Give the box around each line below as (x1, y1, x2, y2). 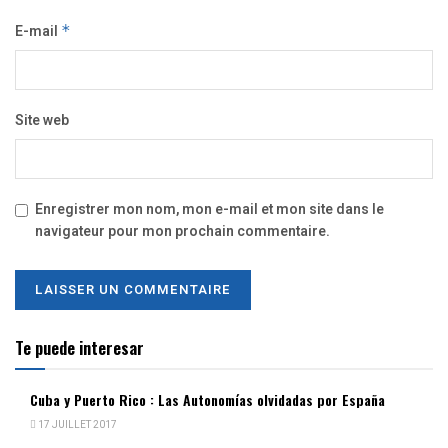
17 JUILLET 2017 (36, 417, 117, 432)
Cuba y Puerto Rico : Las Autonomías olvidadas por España (30, 388, 385, 410)
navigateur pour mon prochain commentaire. (35, 220, 330, 242)
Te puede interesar (15, 334, 144, 360)
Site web (15, 109, 69, 131)
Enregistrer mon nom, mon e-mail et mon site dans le (35, 198, 384, 220)
